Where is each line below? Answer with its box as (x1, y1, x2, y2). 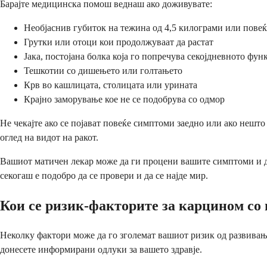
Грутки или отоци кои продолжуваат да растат (24, 37, 213, 48)
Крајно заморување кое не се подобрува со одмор (24, 94, 225, 105)
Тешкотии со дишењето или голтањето (24, 66, 182, 76)
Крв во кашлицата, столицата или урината (24, 80, 197, 91)
